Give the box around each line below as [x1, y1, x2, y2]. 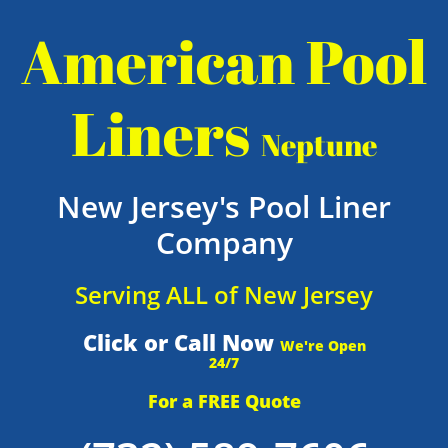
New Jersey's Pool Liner [57, 186, 391, 227]
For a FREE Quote [147, 389, 301, 413]
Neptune [261, 124, 377, 165]
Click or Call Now [82, 327, 280, 357]
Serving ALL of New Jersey [75, 278, 373, 311]
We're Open [279, 336, 366, 355]
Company [155, 222, 293, 263]
